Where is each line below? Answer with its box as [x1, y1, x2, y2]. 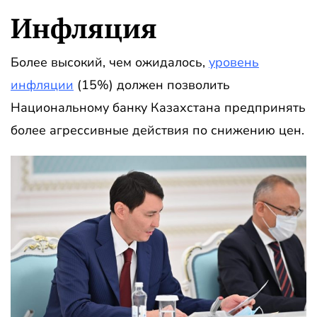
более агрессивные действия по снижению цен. [11, 121, 304, 139]
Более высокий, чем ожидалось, [11, 53, 209, 71]
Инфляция [11, 8, 157, 46]
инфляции [11, 76, 74, 93]
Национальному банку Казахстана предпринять [11, 98, 306, 116]
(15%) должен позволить [74, 76, 230, 93]
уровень [209, 53, 259, 71]
